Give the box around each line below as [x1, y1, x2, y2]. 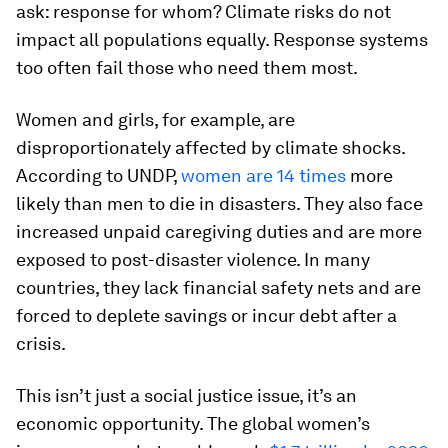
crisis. [16, 333, 66, 354]
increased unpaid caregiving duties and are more [16, 221, 422, 242]
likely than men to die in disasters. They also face [16, 193, 423, 214]
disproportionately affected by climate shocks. [16, 137, 405, 158]
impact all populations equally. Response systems [16, 29, 428, 50]
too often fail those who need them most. [16, 57, 358, 78]
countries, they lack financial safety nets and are [16, 277, 421, 298]
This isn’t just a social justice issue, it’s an [16, 385, 357, 406]
